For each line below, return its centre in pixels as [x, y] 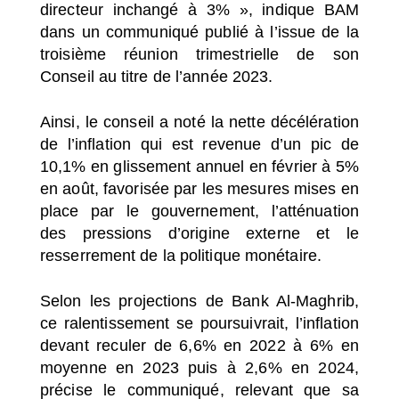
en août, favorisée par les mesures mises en [199, 188]
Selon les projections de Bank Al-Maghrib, [199, 301]
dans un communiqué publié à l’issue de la [199, 32]
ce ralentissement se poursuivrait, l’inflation [199, 323]
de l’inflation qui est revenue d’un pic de [199, 144]
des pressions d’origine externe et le [199, 233]
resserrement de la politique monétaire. [181, 255]
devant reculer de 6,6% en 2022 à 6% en [199, 345]
